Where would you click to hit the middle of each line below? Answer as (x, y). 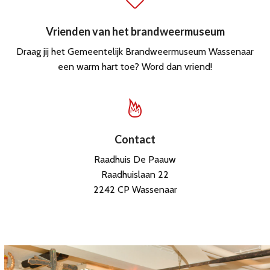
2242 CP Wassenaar (135, 189)
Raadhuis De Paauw (135, 159)
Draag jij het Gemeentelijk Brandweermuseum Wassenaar (135, 51)
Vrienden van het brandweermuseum (135, 31)
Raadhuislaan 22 (135, 174)
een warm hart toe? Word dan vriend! (135, 66)
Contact (135, 139)
